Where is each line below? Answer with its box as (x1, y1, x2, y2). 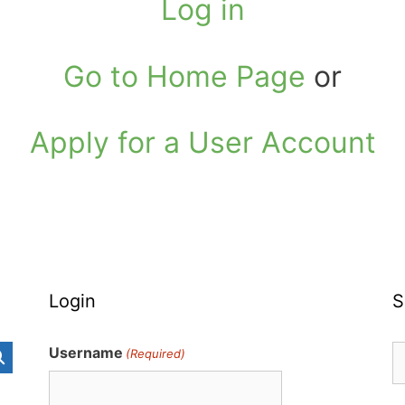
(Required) (126, 345, 186, 361)
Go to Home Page (63, 58, 306, 94)
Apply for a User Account (29, 125, 376, 160)
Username (48, 343, 123, 362)
